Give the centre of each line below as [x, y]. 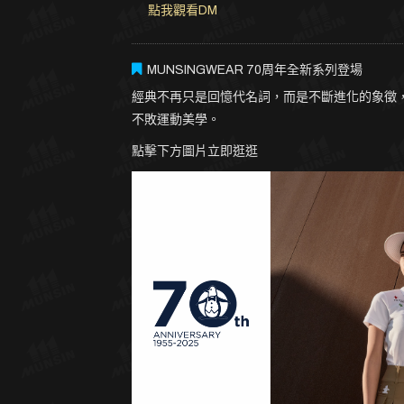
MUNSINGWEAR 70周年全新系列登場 [254, 70]
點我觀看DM [182, 11]
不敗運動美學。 [175, 120]
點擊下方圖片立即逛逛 [194, 151]
